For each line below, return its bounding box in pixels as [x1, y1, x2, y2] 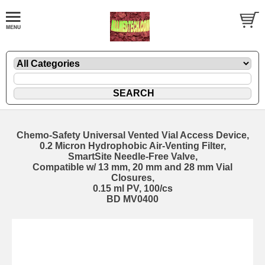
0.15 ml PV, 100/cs [92, 183, 173, 193]
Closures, [111, 172, 154, 183]
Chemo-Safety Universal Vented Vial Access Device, [16, 130, 249, 140]
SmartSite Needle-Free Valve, [67, 151, 198, 161]
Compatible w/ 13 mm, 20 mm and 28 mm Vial [33, 161, 232, 172]
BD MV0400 [106, 193, 159, 204]
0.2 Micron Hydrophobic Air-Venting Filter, [39, 140, 226, 151]
